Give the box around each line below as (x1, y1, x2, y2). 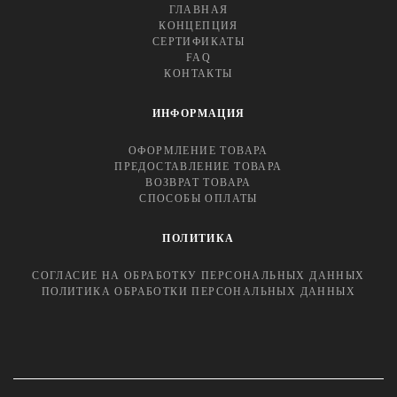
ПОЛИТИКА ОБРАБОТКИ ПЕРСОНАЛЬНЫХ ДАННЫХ (41, 284, 356, 298)
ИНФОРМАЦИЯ (152, 106, 245, 120)
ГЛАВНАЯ (168, 3, 229, 16)
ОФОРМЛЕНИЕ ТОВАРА (128, 144, 269, 157)
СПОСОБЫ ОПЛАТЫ (139, 191, 258, 205)
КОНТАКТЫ (164, 66, 233, 80)
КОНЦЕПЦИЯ (159, 19, 238, 32)
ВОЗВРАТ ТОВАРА (145, 175, 252, 189)
